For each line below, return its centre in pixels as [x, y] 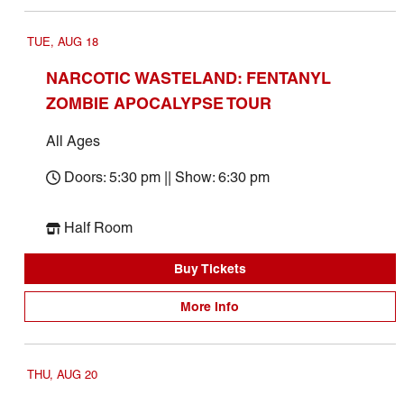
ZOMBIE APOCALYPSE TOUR [158, 103]
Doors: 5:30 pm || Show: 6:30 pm [166, 177]
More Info [210, 307]
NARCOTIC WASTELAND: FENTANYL [188, 78]
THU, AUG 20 [62, 375]
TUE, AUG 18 [62, 42]
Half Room [98, 228]
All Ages [73, 141]
